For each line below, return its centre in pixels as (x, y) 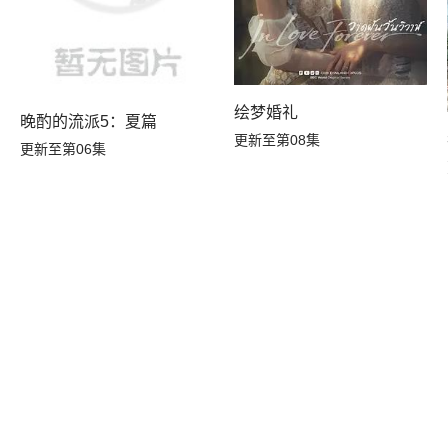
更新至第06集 (63, 148)
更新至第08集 (276, 140)
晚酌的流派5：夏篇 (89, 121)
